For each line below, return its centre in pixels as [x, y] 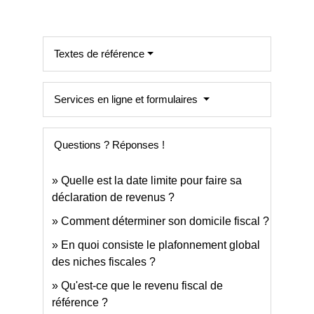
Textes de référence [100, 54]
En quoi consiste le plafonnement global [161, 245]
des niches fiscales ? [104, 262]
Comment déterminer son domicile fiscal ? [165, 221]
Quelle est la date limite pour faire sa [152, 181]
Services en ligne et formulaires [128, 100]
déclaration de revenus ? [114, 198]
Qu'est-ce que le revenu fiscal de [142, 286]
